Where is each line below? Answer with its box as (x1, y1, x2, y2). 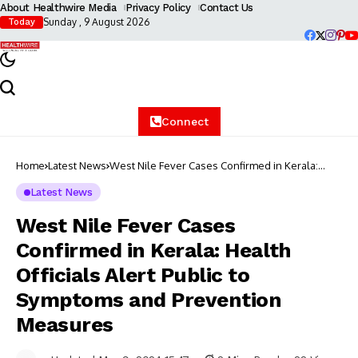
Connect (161, 115, 209, 129)
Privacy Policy (125, 2, 191, 14)
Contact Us (199, 2, 254, 14)
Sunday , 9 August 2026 (43, 16, 149, 28)
